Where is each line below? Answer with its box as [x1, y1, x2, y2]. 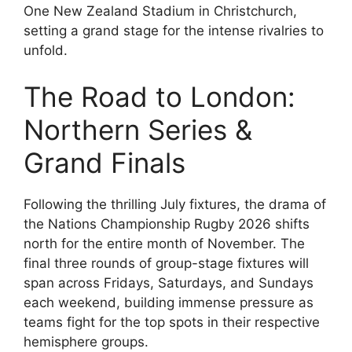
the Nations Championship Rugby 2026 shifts [24, 216, 310, 233]
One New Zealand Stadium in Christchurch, [24, 2, 297, 19]
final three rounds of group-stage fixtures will [24, 255, 309, 272]
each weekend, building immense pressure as [24, 295, 313, 311]
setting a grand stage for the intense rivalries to [24, 22, 324, 38]
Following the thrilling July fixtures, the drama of [24, 196, 326, 213]
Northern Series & [24, 113, 252, 147]
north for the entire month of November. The [24, 236, 305, 252]
